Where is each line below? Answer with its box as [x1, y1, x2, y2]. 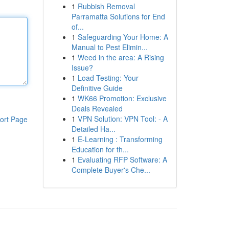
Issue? [71, 62, 93, 73]
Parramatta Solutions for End [71, 11, 165, 21]
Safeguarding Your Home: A [77, 32, 168, 42]
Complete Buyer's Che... [71, 165, 150, 175]
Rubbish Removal [77, 1, 135, 11]
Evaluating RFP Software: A [77, 154, 167, 165]
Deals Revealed [71, 103, 123, 113]
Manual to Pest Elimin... [71, 42, 148, 52]
